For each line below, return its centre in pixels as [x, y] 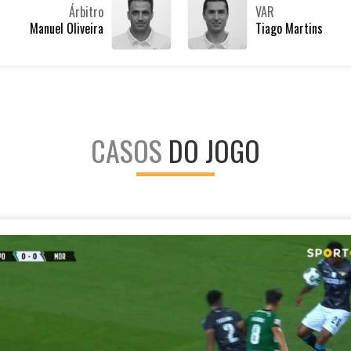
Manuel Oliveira [67, 28]
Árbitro [86, 12]
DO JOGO [214, 150]
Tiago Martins [289, 28]
